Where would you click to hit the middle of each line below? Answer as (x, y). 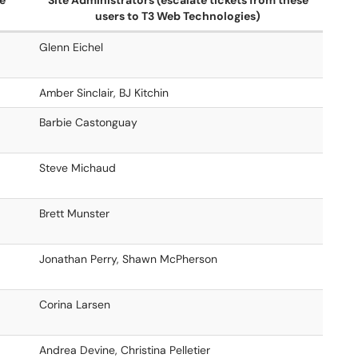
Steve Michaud (78, 168)
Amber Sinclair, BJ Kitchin (104, 93)
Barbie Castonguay (88, 122)
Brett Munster (74, 213)
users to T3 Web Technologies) (178, 16)
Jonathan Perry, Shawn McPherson (128, 259)
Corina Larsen (75, 304)
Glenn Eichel (71, 47)
